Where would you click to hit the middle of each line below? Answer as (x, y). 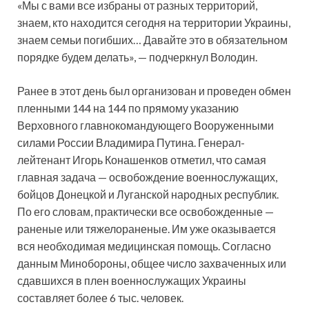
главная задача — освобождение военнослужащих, (147, 177)
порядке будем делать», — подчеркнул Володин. (137, 57)
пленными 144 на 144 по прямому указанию (128, 108)
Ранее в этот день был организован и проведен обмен (154, 91)
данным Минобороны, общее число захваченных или (152, 263)
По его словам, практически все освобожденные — (146, 212)
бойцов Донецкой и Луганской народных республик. (148, 195)
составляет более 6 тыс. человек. (100, 298)
